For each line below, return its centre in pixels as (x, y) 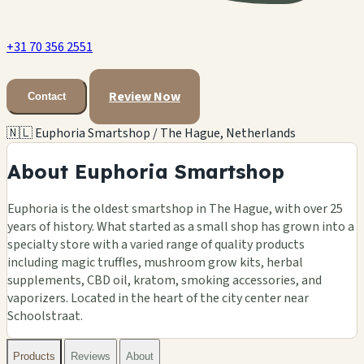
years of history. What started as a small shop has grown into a (181, 226)
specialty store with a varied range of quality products (156, 244)
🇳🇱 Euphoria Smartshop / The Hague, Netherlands (151, 133)
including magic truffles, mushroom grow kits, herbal (155, 262)
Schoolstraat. (45, 316)
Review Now (145, 96)
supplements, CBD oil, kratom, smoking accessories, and (165, 280)
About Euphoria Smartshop (146, 171)
